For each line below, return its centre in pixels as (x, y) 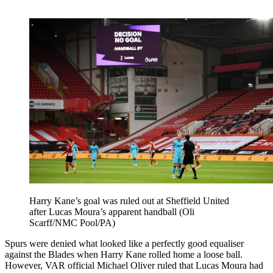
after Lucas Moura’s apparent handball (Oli (112, 212)
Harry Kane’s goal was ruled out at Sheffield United (129, 201)
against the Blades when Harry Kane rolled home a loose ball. (124, 255)
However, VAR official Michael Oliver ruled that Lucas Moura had (134, 266)
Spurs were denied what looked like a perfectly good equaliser (124, 244)
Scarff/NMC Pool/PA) (72, 223)
